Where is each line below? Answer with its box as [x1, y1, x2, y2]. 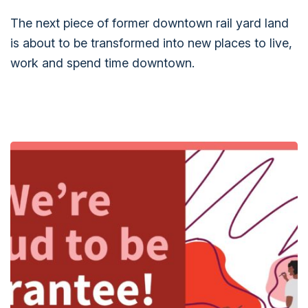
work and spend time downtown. [10, 56, 195, 71]
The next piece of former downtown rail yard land [10, 16, 289, 31]
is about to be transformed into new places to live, [10, 36, 292, 51]
